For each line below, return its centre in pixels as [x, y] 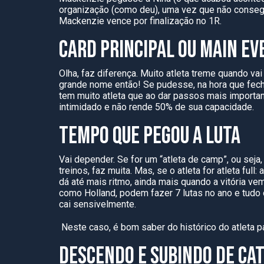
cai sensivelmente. [99, 204]
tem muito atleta [92, 96]
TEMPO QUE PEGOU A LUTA [150, 136]
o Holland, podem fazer [126, 193]
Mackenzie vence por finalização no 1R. [141, 21]
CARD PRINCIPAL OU [129, 50]
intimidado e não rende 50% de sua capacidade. [156, 107]
